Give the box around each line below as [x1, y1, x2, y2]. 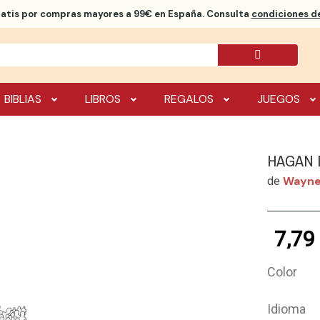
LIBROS [85, 91, 121, 106]
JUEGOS [257, 91, 301, 106]
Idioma [267, 301, 306, 317]
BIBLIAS [4, 91, 42, 106]
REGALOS [164, 91, 214, 106]
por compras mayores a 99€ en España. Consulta [19, 8, 251, 20]
